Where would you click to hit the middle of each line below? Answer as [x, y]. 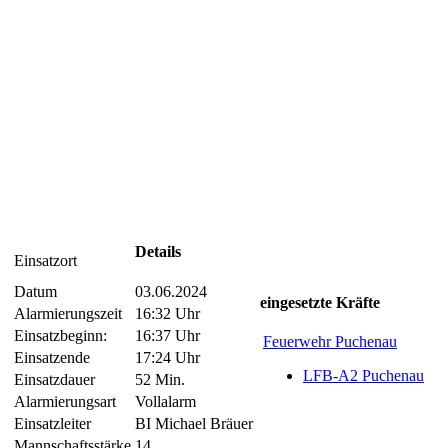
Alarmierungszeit [68, 313]
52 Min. [160, 379]
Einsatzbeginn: [60, 335]
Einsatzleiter [52, 423]
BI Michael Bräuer [194, 423]
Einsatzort [45, 260]
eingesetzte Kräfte [320, 302]
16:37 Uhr [167, 335]
